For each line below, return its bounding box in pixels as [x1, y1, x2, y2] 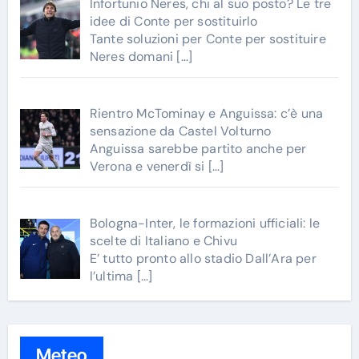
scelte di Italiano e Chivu [89, 232, 237, 249]
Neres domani [89, 48, 177, 66]
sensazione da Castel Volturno [89, 123, 272, 140]
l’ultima [89, 267, 137, 284]
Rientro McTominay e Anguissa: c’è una [89, 105, 324, 123]
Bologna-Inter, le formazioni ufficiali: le [89, 214, 321, 232]
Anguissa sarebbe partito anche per [89, 140, 307, 158]
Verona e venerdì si [89, 158, 208, 175]
